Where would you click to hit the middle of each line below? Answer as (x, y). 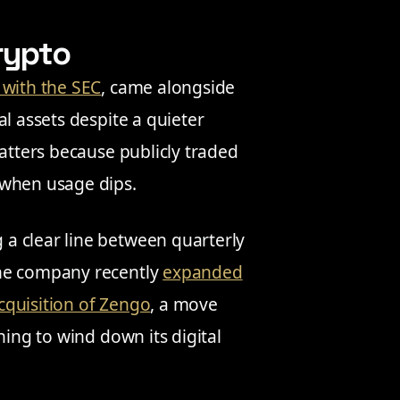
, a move (184, 304)
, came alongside (168, 87)
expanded (203, 272)
